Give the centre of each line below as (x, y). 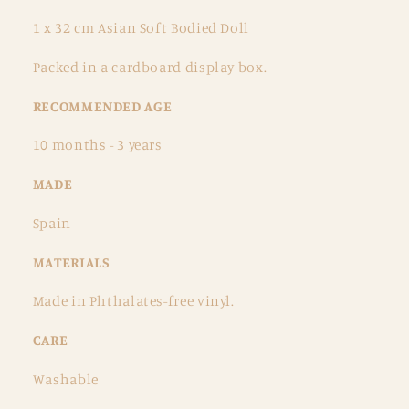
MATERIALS (71, 262)
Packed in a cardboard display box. (150, 67)
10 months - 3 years (97, 145)
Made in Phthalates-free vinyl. (133, 301)
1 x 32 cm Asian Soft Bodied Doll (141, 28)
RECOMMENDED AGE (102, 106)
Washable (65, 379)
